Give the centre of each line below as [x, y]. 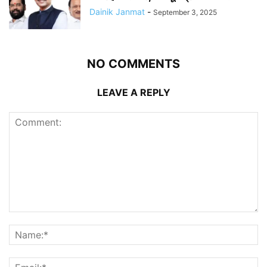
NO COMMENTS [133, 64]
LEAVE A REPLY [133, 93]
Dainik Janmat [117, 12]
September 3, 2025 [185, 13]
